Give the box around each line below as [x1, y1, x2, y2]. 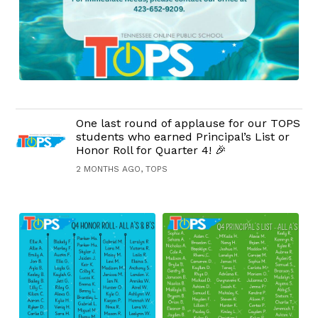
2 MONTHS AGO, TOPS [76, 163, 168, 174]
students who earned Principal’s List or [76, 129, 290, 143]
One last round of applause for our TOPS [76, 116, 301, 130]
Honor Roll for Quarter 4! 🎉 [76, 143, 227, 157]
